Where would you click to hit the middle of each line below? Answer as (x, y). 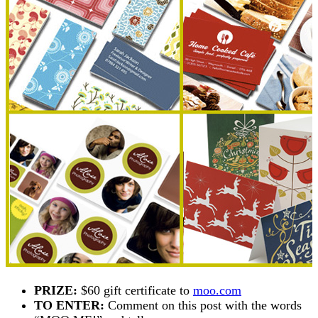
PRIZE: (57, 290)
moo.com (217, 290)
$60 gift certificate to (137, 290)
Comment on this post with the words (203, 305)
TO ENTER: (69, 305)
